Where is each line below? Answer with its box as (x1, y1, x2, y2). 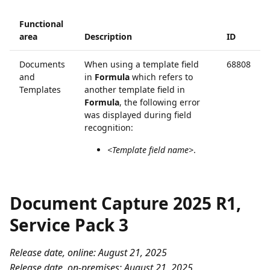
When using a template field (84, 58, 199, 70)
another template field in (84, 84, 185, 95)
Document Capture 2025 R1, (10, 192, 241, 215)
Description (84, 31, 132, 42)
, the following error (119, 96, 200, 108)
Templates (19, 84, 61, 95)
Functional (19, 18, 63, 30)
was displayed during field (84, 109, 192, 121)
